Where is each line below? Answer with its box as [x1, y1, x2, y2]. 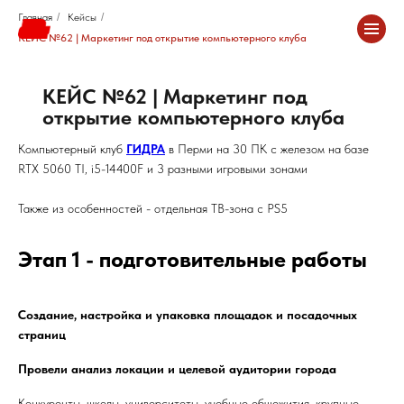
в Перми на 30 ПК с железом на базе [165, 142, 369, 156]
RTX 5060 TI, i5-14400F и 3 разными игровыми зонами [18, 161, 308, 176]
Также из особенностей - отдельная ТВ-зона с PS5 [18, 201, 288, 216]
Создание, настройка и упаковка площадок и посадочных [18, 308, 357, 322]
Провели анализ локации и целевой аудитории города [18, 362, 336, 376]
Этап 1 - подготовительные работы [18, 246, 367, 272]
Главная [18, 11, 52, 23]
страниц [18, 327, 66, 342]
